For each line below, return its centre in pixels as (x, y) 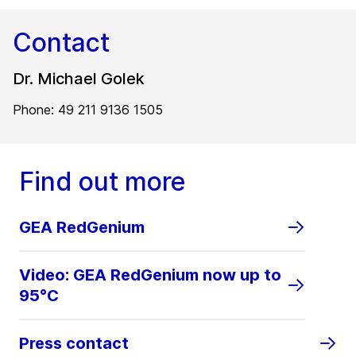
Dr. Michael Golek (79, 79)
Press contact (74, 344)
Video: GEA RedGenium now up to (150, 275)
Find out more (103, 182)
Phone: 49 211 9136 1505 (88, 110)
